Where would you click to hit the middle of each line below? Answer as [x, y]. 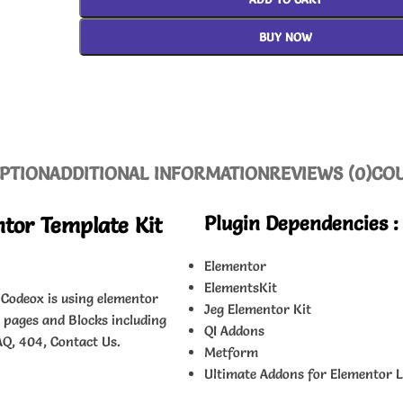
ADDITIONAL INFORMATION [159, 174]
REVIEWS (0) [320, 174]
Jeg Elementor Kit [258, 309]
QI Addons [234, 331]
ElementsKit [241, 287]
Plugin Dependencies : [301, 224]
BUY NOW [285, 37]
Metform [231, 352]
